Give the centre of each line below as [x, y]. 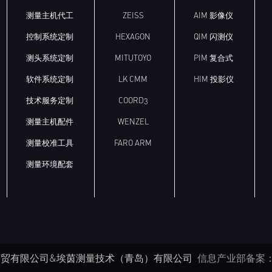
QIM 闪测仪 [213, 37]
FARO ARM [133, 143]
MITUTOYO [133, 58]
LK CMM [133, 79]
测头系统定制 [49, 58]
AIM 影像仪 [213, 15]
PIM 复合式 [213, 58]
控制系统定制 [49, 37]
